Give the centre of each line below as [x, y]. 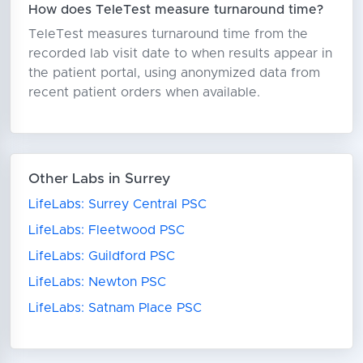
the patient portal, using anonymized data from [174, 73]
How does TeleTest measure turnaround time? [175, 9]
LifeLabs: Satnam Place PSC [115, 308]
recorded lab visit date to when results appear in [180, 53]
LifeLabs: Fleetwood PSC [106, 231]
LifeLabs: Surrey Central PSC [117, 205]
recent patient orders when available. [144, 92]
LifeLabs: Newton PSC [97, 282]
